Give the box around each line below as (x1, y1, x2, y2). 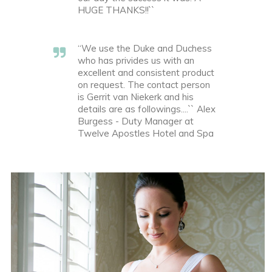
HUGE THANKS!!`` (78, 4, 155, 16)
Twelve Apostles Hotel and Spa (78, 127, 214, 139)
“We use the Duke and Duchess (78, 42, 212, 54)
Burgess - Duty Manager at (78, 115, 194, 127)
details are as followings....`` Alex (78, 103, 216, 115)
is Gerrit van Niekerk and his (78, 90, 194, 103)
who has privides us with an (78, 54, 194, 66)
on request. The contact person (78, 78, 210, 90)
